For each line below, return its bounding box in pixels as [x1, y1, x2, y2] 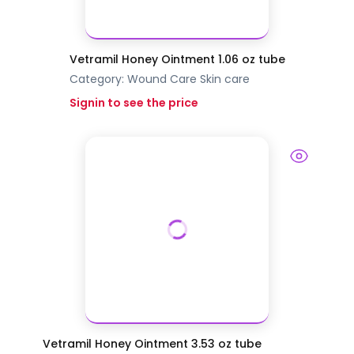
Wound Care [126, 71, 197, 88]
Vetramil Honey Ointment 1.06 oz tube [69, 51, 285, 68]
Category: [69, 71, 127, 88]
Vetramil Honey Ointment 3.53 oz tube [42, 336, 262, 352]
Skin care [199, 71, 250, 88]
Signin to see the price [69, 95, 198, 111]
